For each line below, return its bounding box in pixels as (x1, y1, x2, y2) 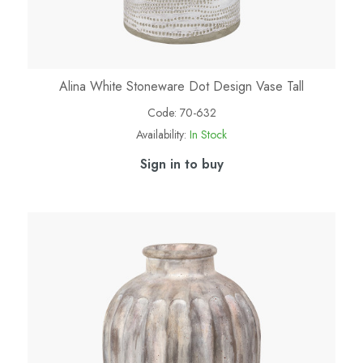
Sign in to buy (139, 155, 224, 174)
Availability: (136, 126, 186, 143)
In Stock (190, 126, 227, 143)
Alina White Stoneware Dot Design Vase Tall (59, 77, 304, 96)
